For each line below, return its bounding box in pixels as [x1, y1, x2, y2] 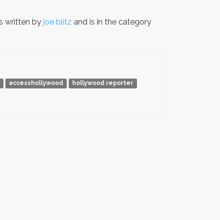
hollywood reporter [72, 80, 134, 87]
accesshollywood [8, 80, 63, 87]
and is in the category [72, 17, 151, 27]
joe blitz [43, 17, 72, 27]
